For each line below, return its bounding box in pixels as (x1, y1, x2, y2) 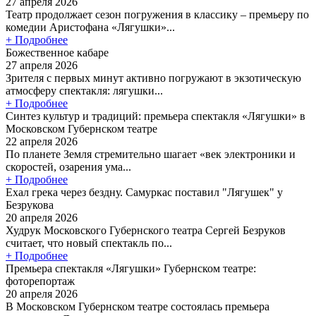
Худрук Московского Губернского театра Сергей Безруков (6, 224, 286, 236)
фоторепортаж (6, 274, 75, 287)
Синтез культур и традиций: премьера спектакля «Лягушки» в (6, 109, 305, 122)
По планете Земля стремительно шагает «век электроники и (6, 147, 296, 160)
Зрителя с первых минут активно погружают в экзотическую (6, 71, 301, 84)
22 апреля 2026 (6, 135, 78, 147)
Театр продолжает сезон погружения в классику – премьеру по (6, 8, 309, 20)
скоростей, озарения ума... (6, 160, 131, 173)
